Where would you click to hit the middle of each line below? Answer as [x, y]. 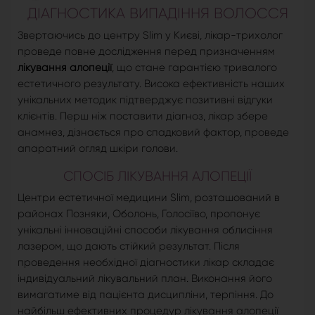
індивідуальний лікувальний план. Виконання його [145, 279]
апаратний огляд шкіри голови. [98, 149]
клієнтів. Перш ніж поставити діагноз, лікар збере [143, 116]
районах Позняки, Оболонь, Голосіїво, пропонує [139, 214]
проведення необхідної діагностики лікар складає [146, 263]
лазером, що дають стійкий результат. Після [129, 246]
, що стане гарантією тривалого [194, 68]
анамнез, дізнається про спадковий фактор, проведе [153, 133]
